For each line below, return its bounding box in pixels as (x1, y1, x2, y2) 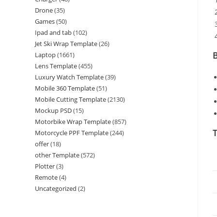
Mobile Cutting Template (35, 95, 106, 104)
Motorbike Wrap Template (35, 117, 111, 126)
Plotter (35, 162, 55, 171)
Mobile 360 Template (35, 84, 95, 93)
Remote (35, 173, 58, 182)
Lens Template (35, 62, 77, 71)
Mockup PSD (35, 106, 72, 115)
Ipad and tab (35, 28, 72, 37)
